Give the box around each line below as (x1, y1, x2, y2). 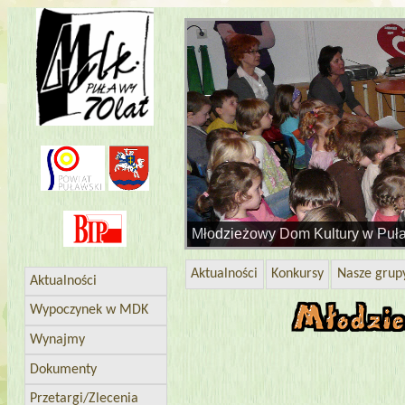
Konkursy (270, 267, 324, 282)
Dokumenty (30, 362, 98, 377)
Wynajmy (30, 333, 86, 348)
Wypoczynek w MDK (30, 303, 149, 318)
